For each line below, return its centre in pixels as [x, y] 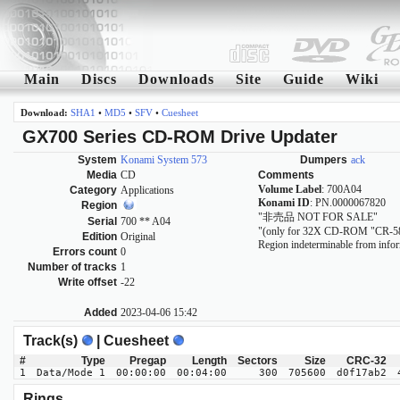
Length [209, 361]
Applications [147, 191]
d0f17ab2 [362, 373]
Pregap [148, 361]
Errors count [85, 252]
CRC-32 [367, 361]
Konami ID [284, 203]
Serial [102, 222]
